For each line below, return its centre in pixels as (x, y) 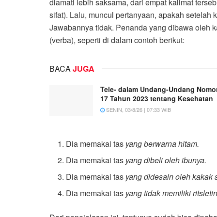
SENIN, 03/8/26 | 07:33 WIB (138, 109)
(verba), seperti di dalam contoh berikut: (117, 40)
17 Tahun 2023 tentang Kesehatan (157, 98)
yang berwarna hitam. (163, 144)
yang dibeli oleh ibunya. (166, 160)
